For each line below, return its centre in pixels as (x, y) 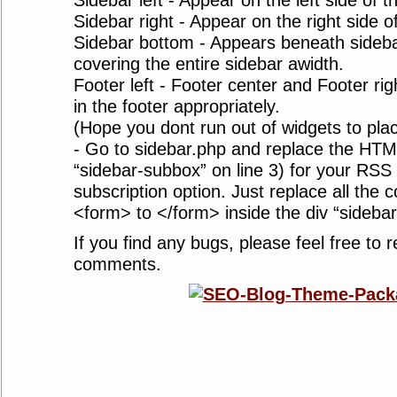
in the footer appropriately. (176, 106)
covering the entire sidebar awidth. (208, 64)
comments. (117, 264)
